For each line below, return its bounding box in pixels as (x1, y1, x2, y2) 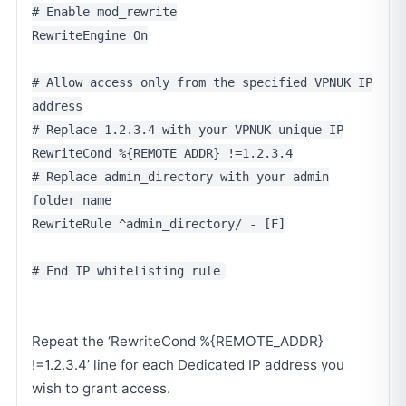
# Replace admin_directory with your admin (32, 169, 329, 184)
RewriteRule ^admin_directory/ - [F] (32, 217, 285, 231)
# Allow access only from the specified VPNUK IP (32, 75, 372, 90)
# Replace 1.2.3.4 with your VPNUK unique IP (32, 122, 343, 137)
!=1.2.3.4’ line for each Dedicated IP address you (32, 356, 344, 373)
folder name (32, 193, 111, 208)
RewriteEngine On (32, 28, 148, 43)
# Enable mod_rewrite (32, 5, 177, 19)
